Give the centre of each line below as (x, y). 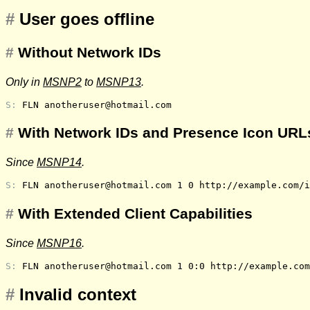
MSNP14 (59, 163)
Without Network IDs (90, 52)
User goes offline (87, 19)
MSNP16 (59, 243)
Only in (24, 82)
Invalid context (78, 294)
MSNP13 (119, 82)
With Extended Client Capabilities (135, 213)
